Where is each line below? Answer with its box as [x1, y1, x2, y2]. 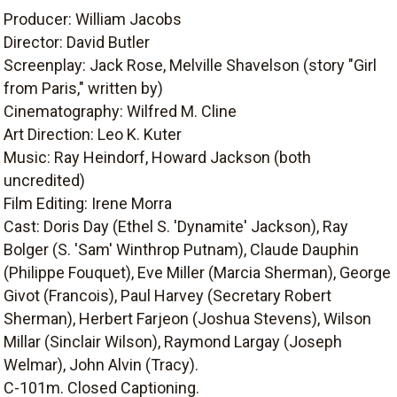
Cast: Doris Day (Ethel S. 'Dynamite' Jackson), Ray [4, 216, 348, 236]
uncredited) [4, 170, 85, 190]
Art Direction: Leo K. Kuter [4, 124, 182, 144]
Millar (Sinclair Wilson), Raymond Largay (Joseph [4, 331, 342, 351]
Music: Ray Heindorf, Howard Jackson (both [4, 147, 311, 167]
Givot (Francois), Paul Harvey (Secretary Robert [4, 285, 331, 305]
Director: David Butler [4, 32, 150, 51]
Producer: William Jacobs [4, 9, 182, 28]
